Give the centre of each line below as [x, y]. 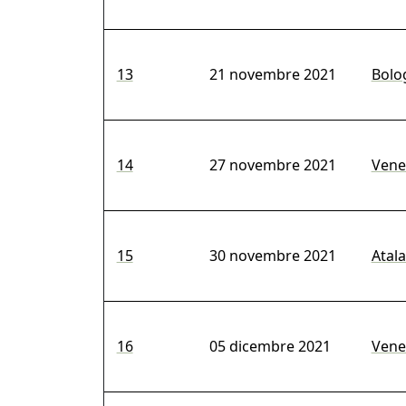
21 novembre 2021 [272, 75]
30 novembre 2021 [272, 256]
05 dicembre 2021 [270, 347]
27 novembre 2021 [272, 165]
